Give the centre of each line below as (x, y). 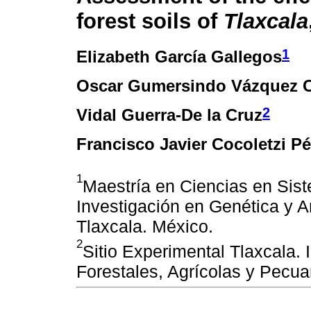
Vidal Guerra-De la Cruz (169, 115)
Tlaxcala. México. (145, 227)
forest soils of (150, 21)
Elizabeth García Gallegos (179, 57)
